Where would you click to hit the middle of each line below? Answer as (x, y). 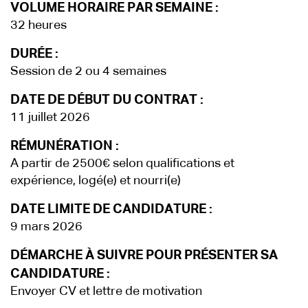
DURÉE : (34, 54)
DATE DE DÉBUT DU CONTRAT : (107, 100)
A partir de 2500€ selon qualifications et (122, 164)
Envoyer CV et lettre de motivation (106, 291)
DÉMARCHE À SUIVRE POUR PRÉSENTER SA (144, 255)
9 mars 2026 (46, 227)
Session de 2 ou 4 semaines (88, 71)
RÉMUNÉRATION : (65, 146)
